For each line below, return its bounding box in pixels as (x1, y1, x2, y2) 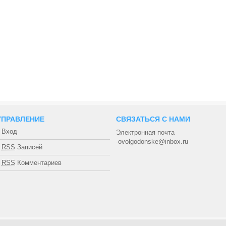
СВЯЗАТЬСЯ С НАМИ (116, 115, 190, 123)
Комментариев (15, 159, 62, 166)
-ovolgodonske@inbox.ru (116, 138, 188, 145)
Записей (15, 143, 42, 151)
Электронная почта (116, 129, 175, 136)
